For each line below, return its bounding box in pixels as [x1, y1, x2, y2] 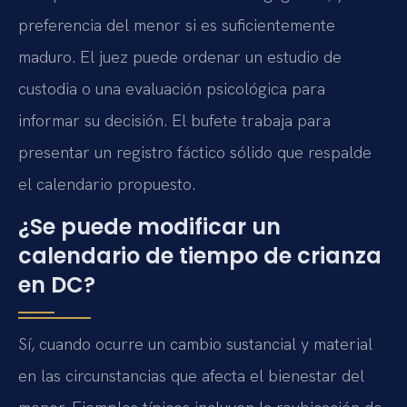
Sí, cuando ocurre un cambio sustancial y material [18, 333, 372, 355]
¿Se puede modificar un [18, 212, 281, 243]
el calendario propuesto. [18, 174, 195, 194]
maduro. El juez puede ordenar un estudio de [18, 46, 342, 67]
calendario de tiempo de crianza [18, 241, 382, 272]
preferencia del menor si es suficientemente [18, 15, 335, 35]
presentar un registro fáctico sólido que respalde [18, 142, 372, 163]
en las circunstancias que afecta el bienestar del [18, 365, 364, 387]
